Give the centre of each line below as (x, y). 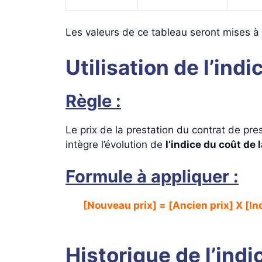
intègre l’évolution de (116, 144)
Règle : (93, 101)
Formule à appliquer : (152, 177)
